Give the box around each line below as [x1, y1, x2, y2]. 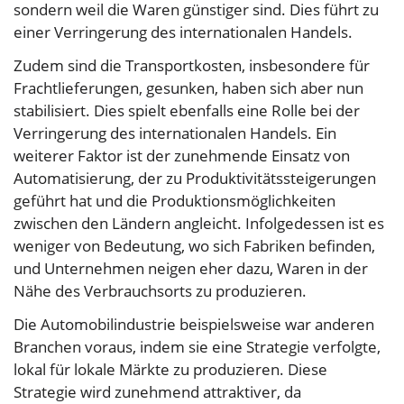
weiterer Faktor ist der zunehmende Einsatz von [14, 145, 350, 167]
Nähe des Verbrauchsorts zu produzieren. [14, 280, 307, 302]
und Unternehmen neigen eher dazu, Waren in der [14, 258, 368, 280]
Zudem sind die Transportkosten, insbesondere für [14, 55, 370, 77]
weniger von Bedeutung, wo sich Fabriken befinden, [14, 235, 375, 257]
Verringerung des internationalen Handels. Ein [14, 123, 336, 144]
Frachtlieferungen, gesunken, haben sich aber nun [14, 78, 363, 99]
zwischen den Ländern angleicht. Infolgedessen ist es [14, 213, 384, 234]
